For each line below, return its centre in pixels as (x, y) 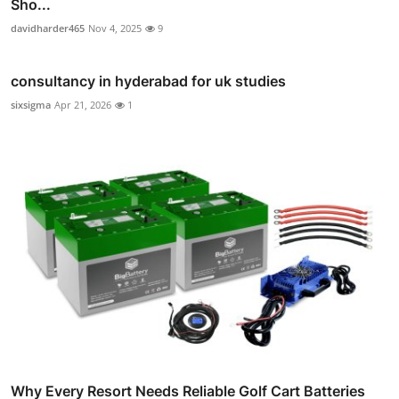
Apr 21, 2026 (83, 104)
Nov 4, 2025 (115, 28)
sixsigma (31, 104)
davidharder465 (48, 28)
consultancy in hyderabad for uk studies (148, 81)
